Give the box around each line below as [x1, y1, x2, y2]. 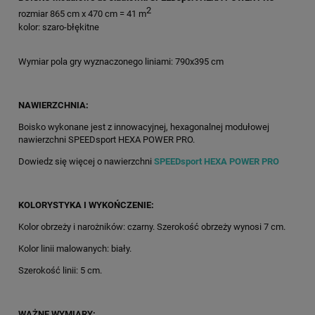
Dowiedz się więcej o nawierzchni [18, 155, 154, 167]
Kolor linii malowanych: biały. [18, 243, 131, 254]
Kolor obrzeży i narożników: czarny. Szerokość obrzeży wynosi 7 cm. [18, 221, 285, 232]
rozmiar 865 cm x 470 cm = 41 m [18, 8, 146, 20]
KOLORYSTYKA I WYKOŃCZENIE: [18, 199, 154, 210]
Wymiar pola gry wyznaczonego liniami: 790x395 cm [18, 56, 224, 67]
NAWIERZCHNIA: [18, 99, 89, 110]
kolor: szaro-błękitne [18, 21, 99, 32]
